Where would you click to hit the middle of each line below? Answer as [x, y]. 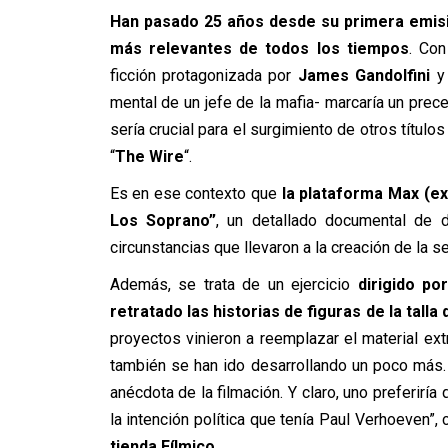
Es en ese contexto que [195, 193]
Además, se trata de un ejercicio [233, 284]
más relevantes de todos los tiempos [259, 48]
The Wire [149, 156]
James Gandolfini [364, 75]
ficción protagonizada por [203, 75]
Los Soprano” [162, 220]
